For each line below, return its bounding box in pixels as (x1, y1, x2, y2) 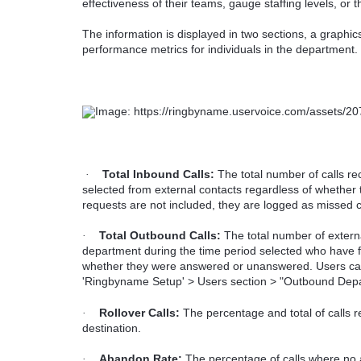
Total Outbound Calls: (99, 229, 221, 243)
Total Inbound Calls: (102, 167, 214, 180)
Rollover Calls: (99, 305, 180, 319)
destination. (82, 321, 141, 334)
